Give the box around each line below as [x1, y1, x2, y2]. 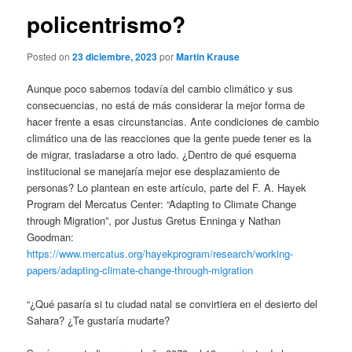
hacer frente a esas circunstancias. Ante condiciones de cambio [27, 114, 320, 130]
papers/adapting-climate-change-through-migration [27, 262, 254, 278]
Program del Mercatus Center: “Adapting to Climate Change [27, 196, 297, 212]
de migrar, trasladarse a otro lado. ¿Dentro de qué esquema [27, 147, 297, 163]
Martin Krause [176, 49, 240, 64]
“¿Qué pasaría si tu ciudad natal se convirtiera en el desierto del [27, 295, 318, 311]
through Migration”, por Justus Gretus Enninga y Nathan [27, 213, 281, 229]
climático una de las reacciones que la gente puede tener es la [27, 130, 312, 146]
